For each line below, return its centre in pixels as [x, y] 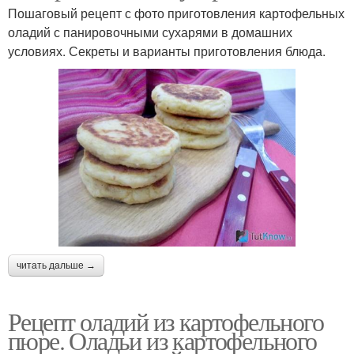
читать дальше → [56, 266]
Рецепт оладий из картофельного [166, 322]
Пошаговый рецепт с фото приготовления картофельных [176, 13]
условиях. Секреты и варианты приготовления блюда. [167, 51]
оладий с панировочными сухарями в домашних [150, 32]
